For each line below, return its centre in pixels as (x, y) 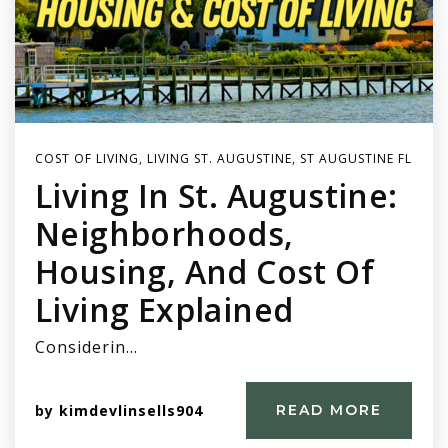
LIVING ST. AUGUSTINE (219, 158)
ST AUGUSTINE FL (356, 158)
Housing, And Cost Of (204, 271)
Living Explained (164, 309)
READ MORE (329, 410)
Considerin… (86, 347)
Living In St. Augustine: (216, 195)
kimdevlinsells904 (131, 410)
